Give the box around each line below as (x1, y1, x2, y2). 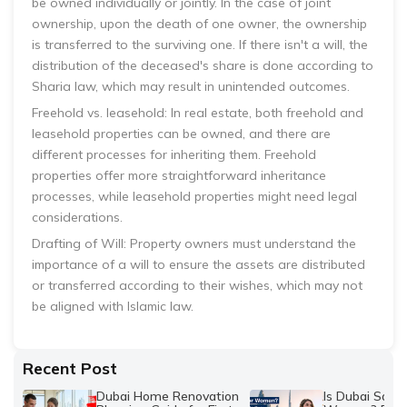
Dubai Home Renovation (96, 388, 239, 404)
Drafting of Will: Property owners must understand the (32, 235, 356, 252)
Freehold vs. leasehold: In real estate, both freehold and (32, 104, 363, 121)
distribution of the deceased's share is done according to (32, 57, 373, 74)
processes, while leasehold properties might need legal (32, 188, 357, 204)
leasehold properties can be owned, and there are (32, 125, 331, 142)
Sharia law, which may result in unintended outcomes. (32, 78, 350, 94)
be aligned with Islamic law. (32, 298, 194, 314)
